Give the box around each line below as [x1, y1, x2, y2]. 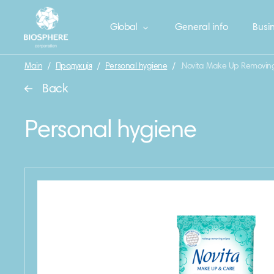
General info [175, 23, 228, 32]
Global [110, 23, 138, 32]
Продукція [55, 62, 92, 71]
